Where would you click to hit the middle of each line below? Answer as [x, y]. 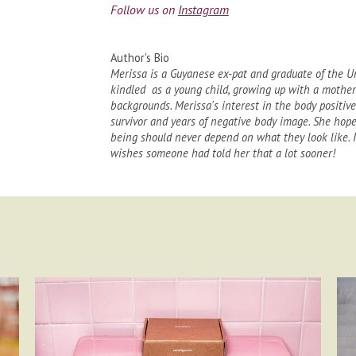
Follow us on [144, 10]
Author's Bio [139, 58]
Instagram [203, 10]
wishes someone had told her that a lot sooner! [222, 153]
